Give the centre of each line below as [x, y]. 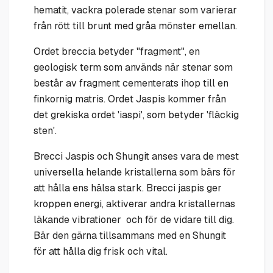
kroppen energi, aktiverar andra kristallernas [134, 204]
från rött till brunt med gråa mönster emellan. [135, 26]
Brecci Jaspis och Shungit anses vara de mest [136, 156]
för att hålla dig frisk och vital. [102, 251]
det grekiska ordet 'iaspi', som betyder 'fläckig [136, 115]
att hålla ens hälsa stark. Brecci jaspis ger [128, 188]
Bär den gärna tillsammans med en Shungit [130, 235]
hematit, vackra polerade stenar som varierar [135, 10]
